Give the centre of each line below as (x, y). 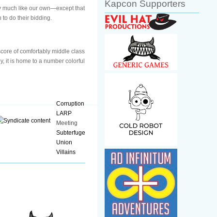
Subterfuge (71, 132)
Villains (66, 152)
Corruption (70, 103)
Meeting (67, 123)
